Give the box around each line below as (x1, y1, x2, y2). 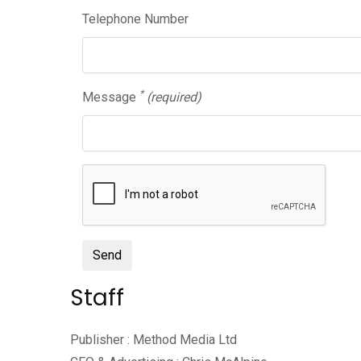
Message (82, 89, 139, 106)
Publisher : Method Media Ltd (70, 332, 237, 348)
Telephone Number (82, 11, 189, 27)
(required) (147, 89, 201, 106)
